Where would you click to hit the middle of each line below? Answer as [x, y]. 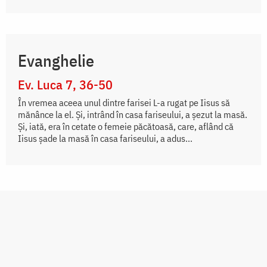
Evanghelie [56, 61]
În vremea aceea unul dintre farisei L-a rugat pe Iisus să [124, 103]
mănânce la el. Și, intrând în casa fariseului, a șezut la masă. [133, 115]
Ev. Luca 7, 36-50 [65, 85]
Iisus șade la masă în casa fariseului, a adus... [105, 139]
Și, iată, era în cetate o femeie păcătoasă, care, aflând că [126, 127]
